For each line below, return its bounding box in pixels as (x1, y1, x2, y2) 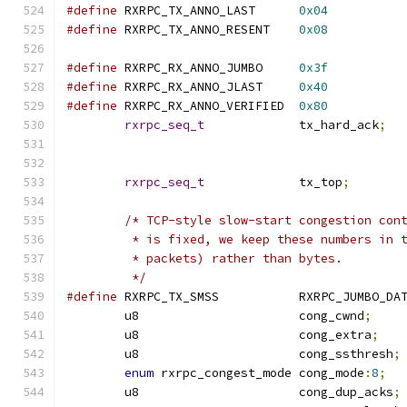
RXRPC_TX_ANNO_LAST (255, 3, 299, 18)
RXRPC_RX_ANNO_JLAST (263, 79, 299, 94)
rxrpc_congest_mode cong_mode (299, 365, 364, 381)
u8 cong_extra (299, 327, 372, 342)
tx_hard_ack (299, 117, 379, 133)
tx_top (299, 174, 342, 190)
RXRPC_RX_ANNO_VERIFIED (284, 98, 299, 114)
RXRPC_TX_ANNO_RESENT (270, 22, 299, 37)
